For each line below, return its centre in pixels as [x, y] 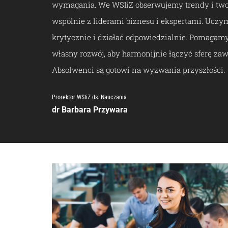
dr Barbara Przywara [90, 110]
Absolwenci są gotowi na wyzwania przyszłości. [138, 70]
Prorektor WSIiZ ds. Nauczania [89, 97]
